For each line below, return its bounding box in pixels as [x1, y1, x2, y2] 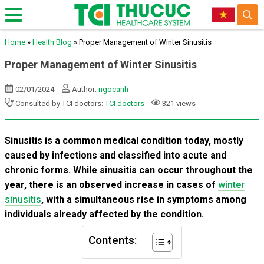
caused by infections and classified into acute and [5, 150, 226, 161]
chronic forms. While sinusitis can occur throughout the [5, 164, 253, 176]
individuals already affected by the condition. [5, 209, 204, 220]
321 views [160, 99, 196, 108]
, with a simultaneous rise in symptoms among [41, 194, 246, 205]
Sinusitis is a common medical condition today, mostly [5, 135, 243, 146]
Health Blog [32, 38, 72, 47]
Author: [70, 85, 98, 94]
